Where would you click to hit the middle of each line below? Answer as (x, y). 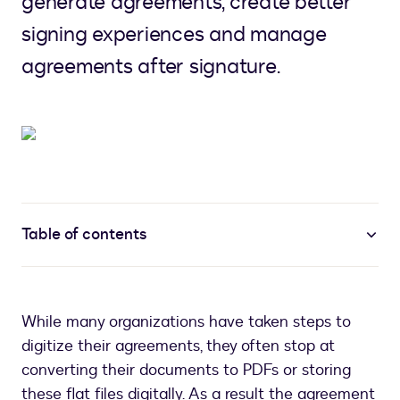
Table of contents (84, 235)
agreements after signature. (151, 67)
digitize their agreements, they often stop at (178, 346)
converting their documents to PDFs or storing (186, 371)
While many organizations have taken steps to (186, 322)
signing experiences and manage (174, 35)
